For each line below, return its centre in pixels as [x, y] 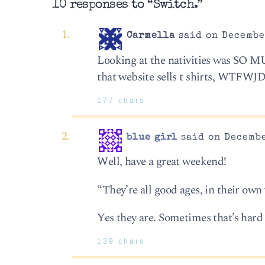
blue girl [152, 138]
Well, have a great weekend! [162, 162]
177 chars [121, 100]
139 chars [121, 241]
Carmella [151, 36]
